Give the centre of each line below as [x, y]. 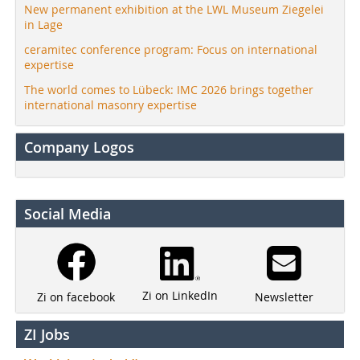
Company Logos [79, 147]
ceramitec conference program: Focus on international [171, 49]
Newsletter [284, 297]
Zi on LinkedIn [180, 296]
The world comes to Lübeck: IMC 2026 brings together [169, 89]
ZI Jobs [47, 334]
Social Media [67, 213]
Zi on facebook [76, 297]
